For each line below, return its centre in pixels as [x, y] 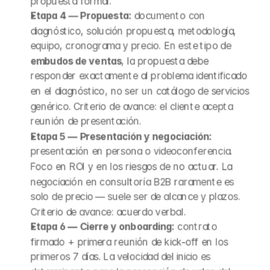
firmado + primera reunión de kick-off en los [129, 242]
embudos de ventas [76, 61]
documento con [168, 16]
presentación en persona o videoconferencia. [131, 151]
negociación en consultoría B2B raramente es [132, 181]
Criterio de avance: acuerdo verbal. [108, 212]
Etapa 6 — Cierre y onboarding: [102, 227]
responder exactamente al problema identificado [139, 76]
